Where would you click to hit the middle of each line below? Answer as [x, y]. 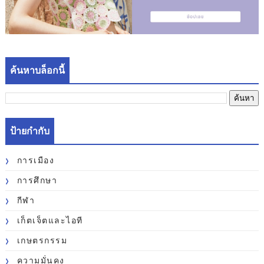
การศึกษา [37, 180]
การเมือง [36, 160]
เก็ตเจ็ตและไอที [50, 220]
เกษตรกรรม [42, 240]
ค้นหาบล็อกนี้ [37, 70]
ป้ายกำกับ [29, 131]
